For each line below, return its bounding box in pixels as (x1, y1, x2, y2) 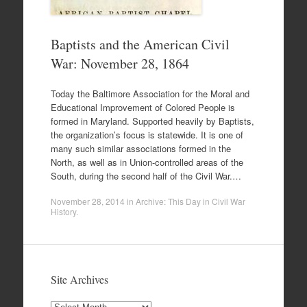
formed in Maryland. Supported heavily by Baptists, (50, 114, 254, 127)
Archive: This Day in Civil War (135, 195, 245, 207)
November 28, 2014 (50, 195, 125, 207)
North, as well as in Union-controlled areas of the (50, 155, 243, 169)
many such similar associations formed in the (50, 141, 231, 155)
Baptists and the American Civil (50, 35, 230, 53)
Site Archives (50, 272, 108, 286)
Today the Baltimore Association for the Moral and (50, 86, 249, 100)
